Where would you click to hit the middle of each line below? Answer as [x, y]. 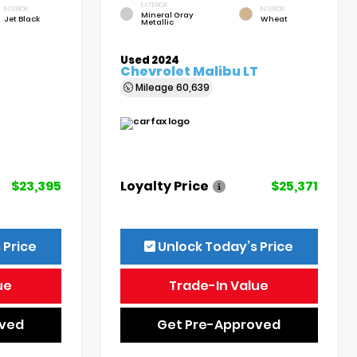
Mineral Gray [167, 15]
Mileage [155, 87]
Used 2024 [150, 60]
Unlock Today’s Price [225, 246]
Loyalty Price [165, 186]
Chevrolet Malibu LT [190, 71]
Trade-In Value [219, 285]
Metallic [157, 22]
